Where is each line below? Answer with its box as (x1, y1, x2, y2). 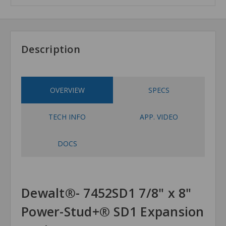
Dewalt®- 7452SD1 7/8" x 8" (21, 184, 192, 202)
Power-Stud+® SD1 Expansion (21, 203, 204, 220)
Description (21, 42, 80, 56)
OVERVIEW (49, 85, 85, 95)
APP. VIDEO (140, 112, 178, 122)
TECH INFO (48, 112, 86, 122)
